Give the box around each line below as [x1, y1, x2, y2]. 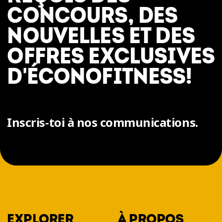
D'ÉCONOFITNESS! [7, 63, 191, 90]
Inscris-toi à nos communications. [7, 114, 198, 131]
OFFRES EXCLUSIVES [7, 43, 215, 69]
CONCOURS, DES [7, 2, 178, 29]
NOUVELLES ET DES [7, 23, 195, 49]
